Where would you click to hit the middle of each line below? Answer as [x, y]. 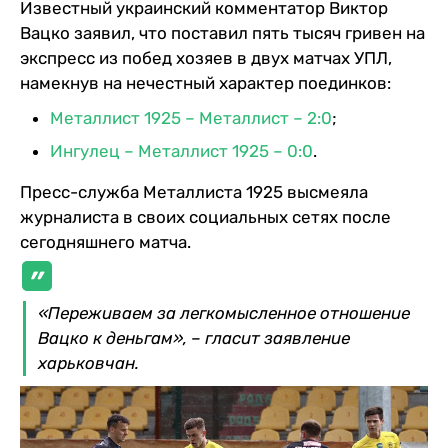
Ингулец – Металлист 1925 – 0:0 [181, 150]
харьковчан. [88, 362]
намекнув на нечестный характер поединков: [205, 82]
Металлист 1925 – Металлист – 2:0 [191, 117]
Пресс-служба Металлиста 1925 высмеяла [194, 191]
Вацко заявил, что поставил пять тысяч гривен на [222, 32]
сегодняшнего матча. [105, 241]
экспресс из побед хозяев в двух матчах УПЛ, [206, 57]
